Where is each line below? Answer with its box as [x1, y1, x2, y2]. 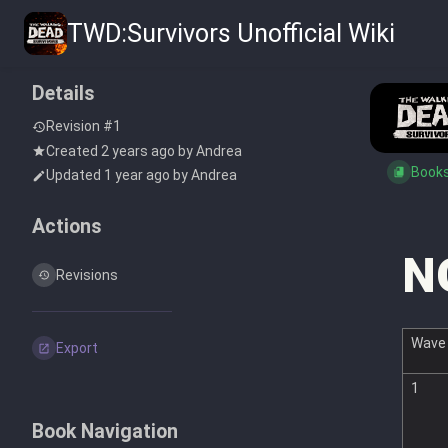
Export [56, 340, 99, 357]
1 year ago [104, 167, 170, 184]
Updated [46, 167, 104, 184]
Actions [32, 215, 102, 239]
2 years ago [101, 142, 175, 159]
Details [32, 82, 95, 106]
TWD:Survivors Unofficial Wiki [67, 19, 395, 48]
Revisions [56, 267, 119, 284]
